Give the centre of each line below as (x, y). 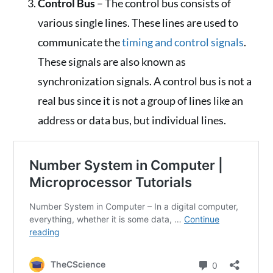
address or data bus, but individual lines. (132, 120)
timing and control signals (183, 42)
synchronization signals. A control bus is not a (145, 81)
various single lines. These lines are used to (138, 23)
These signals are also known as (112, 62)
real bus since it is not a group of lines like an (141, 101)
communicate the (80, 42)
